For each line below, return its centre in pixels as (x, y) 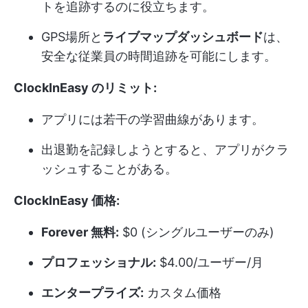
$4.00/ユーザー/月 (210, 262)
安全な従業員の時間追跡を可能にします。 (159, 56)
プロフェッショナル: (99, 262)
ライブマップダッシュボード (183, 36)
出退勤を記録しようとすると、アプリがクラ (165, 149)
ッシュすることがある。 (109, 168)
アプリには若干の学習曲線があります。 (153, 119)
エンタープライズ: (92, 292)
